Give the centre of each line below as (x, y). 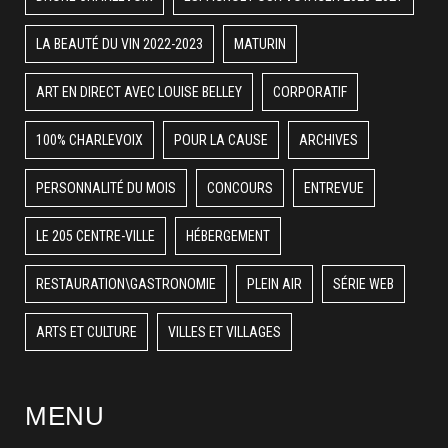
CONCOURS (240, 187)
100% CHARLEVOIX (89, 139)
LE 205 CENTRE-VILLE (95, 235)
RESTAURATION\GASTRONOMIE (126, 283)
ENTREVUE (334, 187)
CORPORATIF (310, 91)
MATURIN (260, 43)
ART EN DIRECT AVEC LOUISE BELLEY (139, 91)
